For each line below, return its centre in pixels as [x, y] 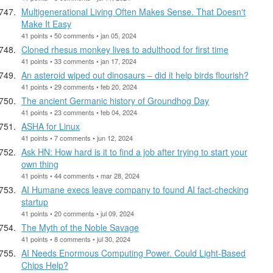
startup [35, 201]
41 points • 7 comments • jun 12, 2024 [77, 137]
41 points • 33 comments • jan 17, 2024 [79, 61]
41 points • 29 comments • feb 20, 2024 [79, 86]
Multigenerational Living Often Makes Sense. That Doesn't [133, 11]
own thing [40, 164]
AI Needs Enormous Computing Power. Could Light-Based [133, 253]
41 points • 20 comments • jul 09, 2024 [78, 213]
